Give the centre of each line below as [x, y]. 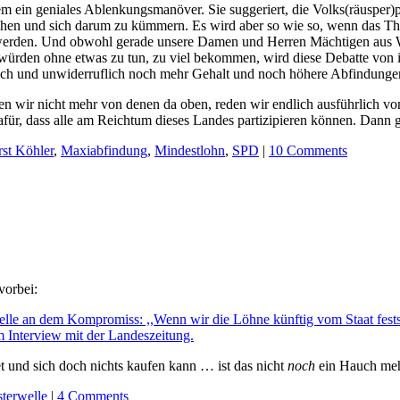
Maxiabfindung [104, 151]
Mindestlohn [190, 151]
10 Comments [308, 151]
